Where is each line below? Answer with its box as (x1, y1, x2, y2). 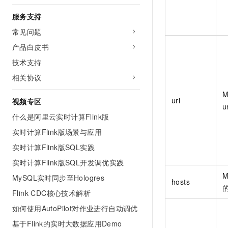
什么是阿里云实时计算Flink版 (12, 111, 109, 122)
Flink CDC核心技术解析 (12, 188, 91, 198)
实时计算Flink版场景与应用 (12, 127, 102, 137)
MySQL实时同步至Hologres (12, 173, 105, 183)
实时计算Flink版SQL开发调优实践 (12, 157, 124, 167)
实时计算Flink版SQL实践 (12, 142, 95, 152)
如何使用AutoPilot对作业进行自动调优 (12, 203, 138, 213)
